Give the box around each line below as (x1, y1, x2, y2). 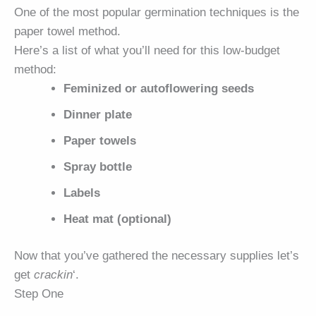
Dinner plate (63, 107, 133, 121)
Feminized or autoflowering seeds (63, 81, 255, 95)
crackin (34, 267, 73, 281)
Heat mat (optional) (63, 212, 172, 226)
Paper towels (63, 133, 137, 147)
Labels (63, 186, 101, 200)
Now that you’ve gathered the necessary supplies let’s (14, 248, 299, 262)
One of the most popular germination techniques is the (14, 5, 299, 19)
